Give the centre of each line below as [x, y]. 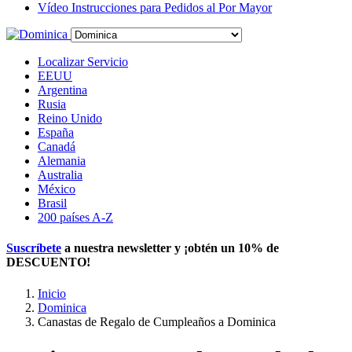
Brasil [52, 203]
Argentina [62, 90]
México [57, 189]
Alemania [62, 161]
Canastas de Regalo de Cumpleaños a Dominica [157, 321]
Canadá [57, 147]
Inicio [52, 293]
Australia [60, 175]
